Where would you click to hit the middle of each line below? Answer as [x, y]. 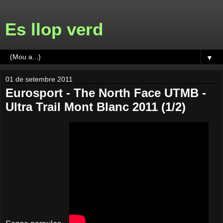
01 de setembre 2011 [39, 79]
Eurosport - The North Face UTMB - [106, 93]
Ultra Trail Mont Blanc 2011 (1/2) [96, 107]
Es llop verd [54, 29]
